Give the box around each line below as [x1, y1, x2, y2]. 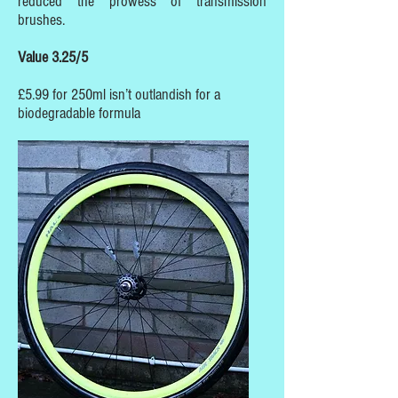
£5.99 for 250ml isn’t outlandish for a [18, 85, 220, 104]
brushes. [18, 11, 65, 29]
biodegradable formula [18, 104, 140, 123]
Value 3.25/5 [18, 48, 88, 67]
